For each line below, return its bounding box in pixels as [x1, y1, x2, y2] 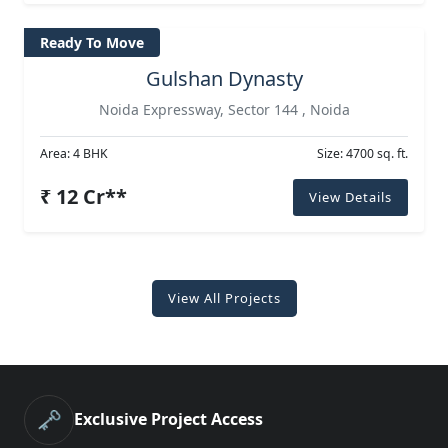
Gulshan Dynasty [145, 64, 303, 92]
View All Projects [167, 288, 281, 307]
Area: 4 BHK [40, 144, 108, 162]
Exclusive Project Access [74, 408, 263, 431]
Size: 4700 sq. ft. [317, 144, 408, 162]
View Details [309, 187, 392, 206]
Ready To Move [40, 33, 144, 53]
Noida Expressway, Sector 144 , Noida [98, 99, 350, 119]
